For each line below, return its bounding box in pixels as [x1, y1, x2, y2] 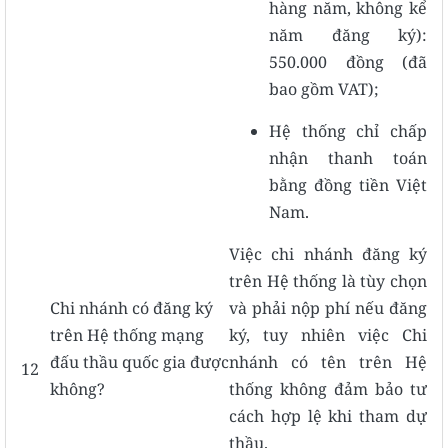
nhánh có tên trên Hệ [229, 350, 427, 373]
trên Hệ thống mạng [50, 323, 204, 346]
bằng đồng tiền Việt [269, 173, 427, 196]
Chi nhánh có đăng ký [50, 296, 213, 319]
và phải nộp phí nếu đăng [229, 296, 427, 319]
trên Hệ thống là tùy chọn [229, 269, 427, 292]
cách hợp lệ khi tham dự [229, 404, 427, 427]
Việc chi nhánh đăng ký [229, 242, 427, 265]
